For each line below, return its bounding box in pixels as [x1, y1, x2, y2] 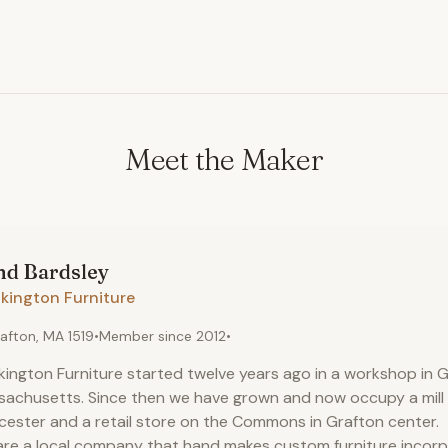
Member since [99, 327, 196, 345]
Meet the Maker [125, 141, 323, 178]
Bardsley [19, 259, 109, 284]
